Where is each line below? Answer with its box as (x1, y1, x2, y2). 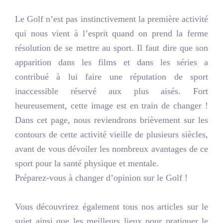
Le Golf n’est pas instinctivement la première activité (15, 13, 208, 24)
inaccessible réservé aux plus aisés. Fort (15, 86, 208, 96)
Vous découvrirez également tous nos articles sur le (15, 201, 208, 212)
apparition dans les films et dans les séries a (15, 57, 208, 67)
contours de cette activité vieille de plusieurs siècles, (15, 129, 208, 139)
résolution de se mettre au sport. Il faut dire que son (15, 42, 208, 53)
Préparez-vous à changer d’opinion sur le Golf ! (15, 172, 188, 183)
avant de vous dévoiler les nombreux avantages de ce (15, 143, 208, 154)
